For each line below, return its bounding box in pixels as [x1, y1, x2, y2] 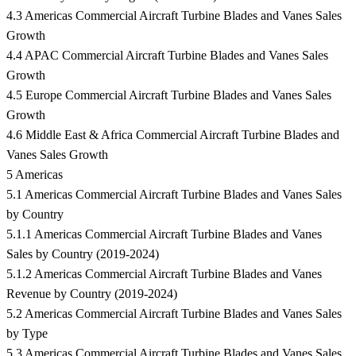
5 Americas [6, 168, 63, 182]
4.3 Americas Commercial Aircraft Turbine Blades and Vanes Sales [6, 9, 342, 23]
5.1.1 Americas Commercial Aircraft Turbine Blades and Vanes [6, 227, 322, 242]
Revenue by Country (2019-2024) [6, 287, 177, 301]
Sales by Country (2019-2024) [6, 247, 159, 261]
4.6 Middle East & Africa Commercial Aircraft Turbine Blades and [6, 128, 339, 142]
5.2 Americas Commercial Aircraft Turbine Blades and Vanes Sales [6, 307, 342, 321]
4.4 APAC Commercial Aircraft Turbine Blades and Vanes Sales [6, 48, 328, 63]
